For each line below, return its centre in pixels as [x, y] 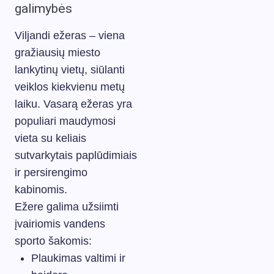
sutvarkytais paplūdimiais [76, 155]
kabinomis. [41, 189]
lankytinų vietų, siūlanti [70, 69]
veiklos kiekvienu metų [70, 87]
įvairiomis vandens [60, 224]
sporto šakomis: [53, 241]
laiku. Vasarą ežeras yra [73, 104]
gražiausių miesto [57, 52]
